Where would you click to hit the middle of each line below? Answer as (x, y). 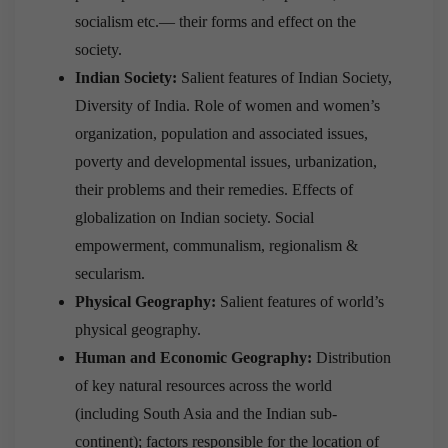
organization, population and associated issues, (221, 134)
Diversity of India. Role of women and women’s (227, 106)
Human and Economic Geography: (193, 358)
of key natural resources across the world (203, 386)
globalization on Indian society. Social (194, 218)
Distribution (351, 358)
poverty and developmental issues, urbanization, (226, 162)
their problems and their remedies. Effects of (214, 190)
